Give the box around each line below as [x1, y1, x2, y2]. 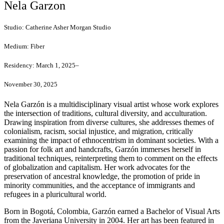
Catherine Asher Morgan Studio [25, 23, 111, 31]
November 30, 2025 [4, 80, 57, 88]
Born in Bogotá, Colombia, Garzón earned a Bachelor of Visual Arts [4, 206, 220, 215]
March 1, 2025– [36, 61, 79, 69]
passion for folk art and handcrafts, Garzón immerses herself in [4, 144, 201, 153]
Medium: [4, 42, 30, 50]
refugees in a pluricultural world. [4, 189, 106, 198]
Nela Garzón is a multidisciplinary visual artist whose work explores [4, 99, 218, 108]
